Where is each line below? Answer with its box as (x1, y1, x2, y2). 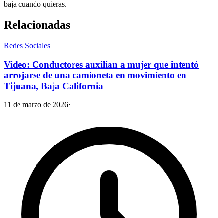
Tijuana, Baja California (4, 80, 103, 91)
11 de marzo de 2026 (4, 100, 68, 109)
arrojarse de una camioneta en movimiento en (4, 70, 186, 80)
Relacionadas (4, 18, 70, 31)
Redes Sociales (4, 41, 50, 50)
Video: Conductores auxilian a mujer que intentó (4, 59, 199, 70)
